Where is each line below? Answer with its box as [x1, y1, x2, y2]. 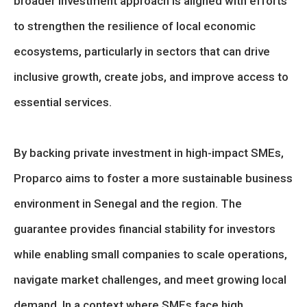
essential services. [14, 95, 112, 109]
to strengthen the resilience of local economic [14, 19, 256, 33]
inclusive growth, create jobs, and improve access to [14, 70, 288, 84]
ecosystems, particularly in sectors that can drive [14, 45, 270, 58]
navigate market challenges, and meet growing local [14, 273, 286, 286]
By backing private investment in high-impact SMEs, [14, 146, 284, 160]
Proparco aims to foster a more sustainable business [14, 171, 293, 185]
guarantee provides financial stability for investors [14, 222, 275, 236]
